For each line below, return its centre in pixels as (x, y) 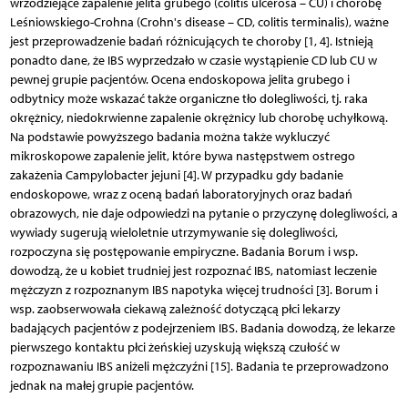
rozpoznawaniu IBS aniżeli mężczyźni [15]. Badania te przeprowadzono (199, 366)
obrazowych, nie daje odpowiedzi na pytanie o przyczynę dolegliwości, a (204, 213)
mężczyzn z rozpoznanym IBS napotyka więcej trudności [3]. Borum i (194, 290)
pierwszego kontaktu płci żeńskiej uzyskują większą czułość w (174, 347)
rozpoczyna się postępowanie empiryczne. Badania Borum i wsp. (184, 251)
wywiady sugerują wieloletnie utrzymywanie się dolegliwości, (173, 232)
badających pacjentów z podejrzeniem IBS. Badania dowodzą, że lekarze (202, 328)
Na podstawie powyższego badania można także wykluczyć (169, 137)
